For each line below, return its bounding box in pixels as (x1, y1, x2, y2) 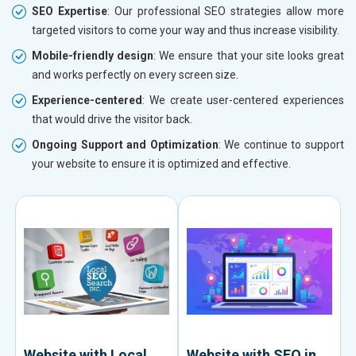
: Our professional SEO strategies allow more (106, 4, 345, 17)
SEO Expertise (32, 4, 107, 17)
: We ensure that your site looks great (153, 48, 344, 62)
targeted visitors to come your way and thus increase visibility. (32, 23, 339, 37)
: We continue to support (218, 137, 345, 151)
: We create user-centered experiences (142, 93, 344, 106)
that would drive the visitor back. (32, 112, 192, 126)
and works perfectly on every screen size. (32, 68, 238, 81)
